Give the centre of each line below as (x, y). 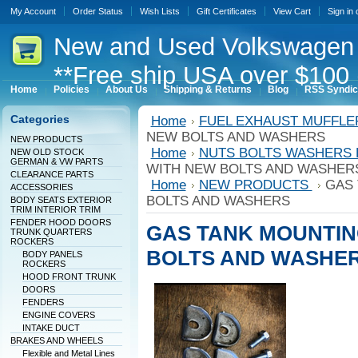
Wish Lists (159, 11)
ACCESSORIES (41, 187)
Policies (71, 89)
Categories (40, 119)
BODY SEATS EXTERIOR (61, 200)
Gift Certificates (226, 11)
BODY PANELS (52, 254)
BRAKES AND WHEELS (56, 340)
